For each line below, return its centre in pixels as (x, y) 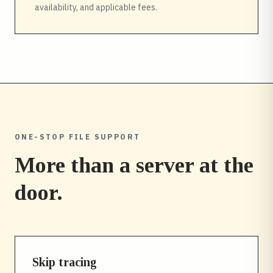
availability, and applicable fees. (96, 7)
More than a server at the (134, 165)
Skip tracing (65, 262)
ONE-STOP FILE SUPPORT (78, 137)
